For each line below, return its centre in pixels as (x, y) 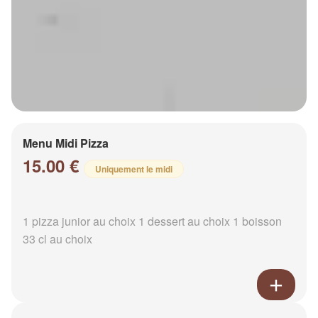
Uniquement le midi (134, 169)
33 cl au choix (57, 239)
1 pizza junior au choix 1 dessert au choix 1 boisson (152, 221)
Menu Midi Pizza (66, 143)
